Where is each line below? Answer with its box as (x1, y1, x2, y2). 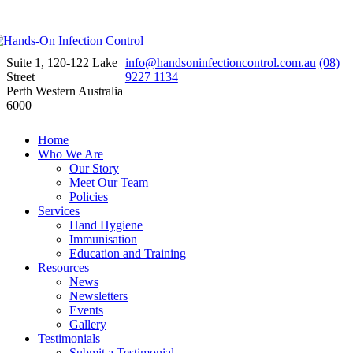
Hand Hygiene (69, 218, 143, 232)
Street (6, 70, 35, 84)
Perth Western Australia (6, 84, 123, 98)
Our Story (69, 162, 119, 175)
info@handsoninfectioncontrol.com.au (124, 56, 316, 69)
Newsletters (69, 289, 128, 303)
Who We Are (38, 147, 103, 161)
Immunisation (69, 232, 137, 246)
